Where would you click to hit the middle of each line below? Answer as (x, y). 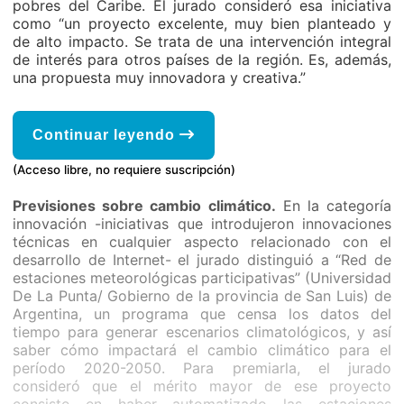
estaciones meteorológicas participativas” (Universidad (202, 278)
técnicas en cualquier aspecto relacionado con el (202, 242)
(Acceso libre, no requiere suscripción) (124, 170)
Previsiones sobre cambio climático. (144, 206)
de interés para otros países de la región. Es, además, (202, 60)
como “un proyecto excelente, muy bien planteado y (202, 23)
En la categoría (333, 206)
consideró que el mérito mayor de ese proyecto (202, 386)
